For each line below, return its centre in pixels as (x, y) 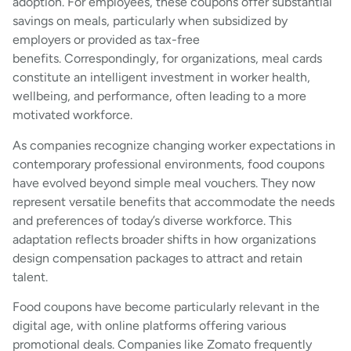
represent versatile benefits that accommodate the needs (174, 201)
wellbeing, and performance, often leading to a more (159, 96)
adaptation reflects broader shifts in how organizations (164, 239)
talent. (30, 277)
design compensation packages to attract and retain (157, 258)
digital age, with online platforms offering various (149, 326)
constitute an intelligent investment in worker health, (161, 78)
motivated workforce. (72, 115)
